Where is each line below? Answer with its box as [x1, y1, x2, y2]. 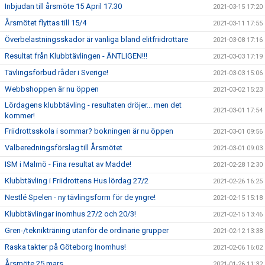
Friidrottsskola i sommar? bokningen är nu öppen [5, 126, 173, 135]
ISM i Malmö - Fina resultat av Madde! [5, 159, 131, 169]
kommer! [5, 111, 35, 120]
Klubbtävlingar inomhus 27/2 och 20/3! [5, 209, 136, 218]
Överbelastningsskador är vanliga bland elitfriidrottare [5, 34, 188, 44]
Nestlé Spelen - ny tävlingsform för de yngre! [5, 192, 156, 202]
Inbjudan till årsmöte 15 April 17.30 [5, 1, 122, 11]
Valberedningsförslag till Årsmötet [5, 143, 122, 152]
